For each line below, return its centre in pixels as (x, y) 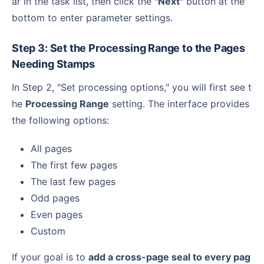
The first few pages (74, 165)
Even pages (57, 215)
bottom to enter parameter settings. (92, 18)
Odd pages (55, 198)
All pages (51, 149)
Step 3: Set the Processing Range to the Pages (15, 48)
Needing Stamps (53, 64)
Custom (48, 231)
